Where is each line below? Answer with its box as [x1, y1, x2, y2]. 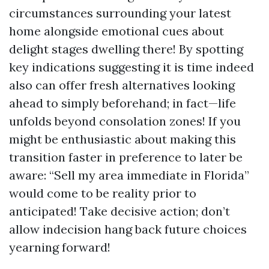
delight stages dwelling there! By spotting [9, 41, 243, 56]
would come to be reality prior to [9, 186, 196, 201]
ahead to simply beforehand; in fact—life [9, 95, 236, 110]
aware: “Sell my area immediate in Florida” [9, 168, 249, 183]
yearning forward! [9, 240, 110, 255]
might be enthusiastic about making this [9, 131, 236, 147]
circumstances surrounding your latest [9, 5, 231, 20]
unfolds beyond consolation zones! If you [9, 113, 241, 128]
